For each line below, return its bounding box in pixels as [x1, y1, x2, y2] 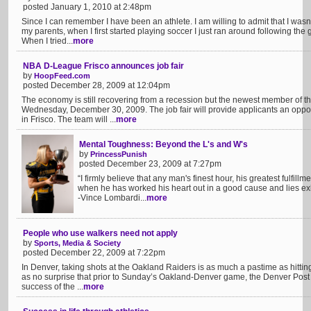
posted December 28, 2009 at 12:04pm [23, 81, 170, 90]
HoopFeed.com [34, 72, 90, 80]
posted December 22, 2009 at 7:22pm [23, 248, 165, 258]
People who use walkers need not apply [23, 228, 178, 238]
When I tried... [22, 36, 73, 46]
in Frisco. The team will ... [22, 115, 116, 124]
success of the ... [22, 282, 83, 292]
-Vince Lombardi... [78, 193, 146, 203]
